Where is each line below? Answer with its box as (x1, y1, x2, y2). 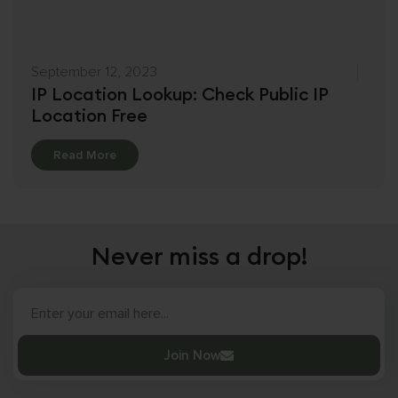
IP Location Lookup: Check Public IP (31, 83, 329, 106)
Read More (53, 147, 116, 163)
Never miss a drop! (91, 240, 307, 273)
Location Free (31, 104, 147, 127)
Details (115, 147, 155, 163)
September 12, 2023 (31, 63, 157, 82)
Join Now (164, 347, 220, 364)
